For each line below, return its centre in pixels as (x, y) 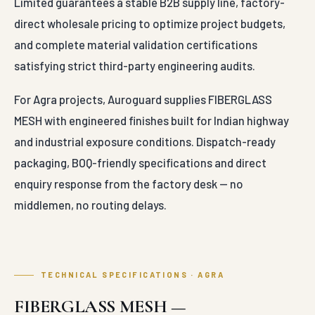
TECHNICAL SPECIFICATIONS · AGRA (133, 275)
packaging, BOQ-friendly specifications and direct (140, 163)
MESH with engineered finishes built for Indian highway (152, 121)
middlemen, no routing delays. (90, 205)
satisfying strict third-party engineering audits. (135, 66)
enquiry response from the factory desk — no (129, 184)
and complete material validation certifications (136, 45)
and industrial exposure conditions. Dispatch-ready (145, 142)
